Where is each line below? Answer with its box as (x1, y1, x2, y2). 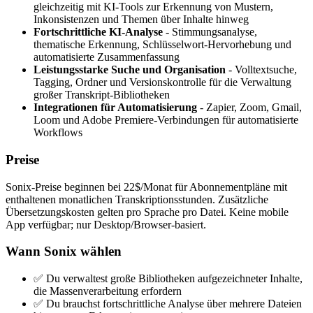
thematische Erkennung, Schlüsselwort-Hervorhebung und (34, 38, 291, 51)
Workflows (34, 126, 82, 139)
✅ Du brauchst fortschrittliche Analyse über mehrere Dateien (34, 298, 302, 310)
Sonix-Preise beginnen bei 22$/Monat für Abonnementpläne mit (6, 180, 287, 193)
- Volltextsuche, (226, 64, 297, 76)
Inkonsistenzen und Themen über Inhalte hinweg (34, 13, 249, 26)
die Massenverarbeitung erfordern (34, 285, 182, 298)
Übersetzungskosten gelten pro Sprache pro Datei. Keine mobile (6, 205, 289, 218)
